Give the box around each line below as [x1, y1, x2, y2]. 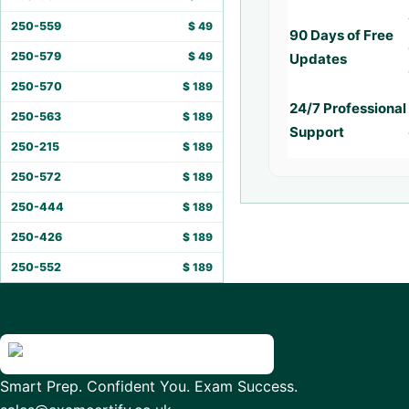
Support [289, 123, 344, 141]
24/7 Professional [289, 100, 406, 117]
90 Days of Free [289, 26, 393, 44]
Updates [289, 50, 347, 68]
